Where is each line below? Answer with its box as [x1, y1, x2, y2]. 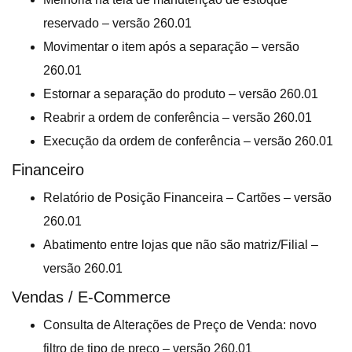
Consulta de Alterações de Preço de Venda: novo [43, 318, 317, 332]
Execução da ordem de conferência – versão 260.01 [43, 134, 333, 148]
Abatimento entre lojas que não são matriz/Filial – [43, 238, 318, 252]
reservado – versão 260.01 [43, 16, 192, 31]
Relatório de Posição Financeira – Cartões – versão [43, 191, 332, 205]
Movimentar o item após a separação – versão [43, 40, 299, 54]
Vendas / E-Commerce [12, 288, 170, 306]
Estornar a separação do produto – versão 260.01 [43, 87, 318, 101]
